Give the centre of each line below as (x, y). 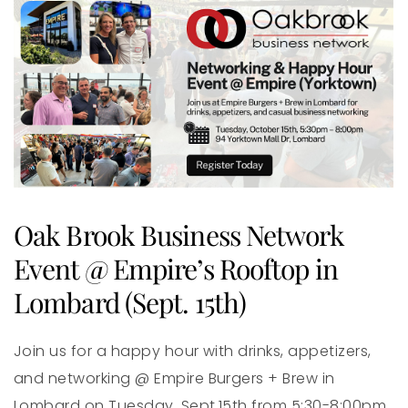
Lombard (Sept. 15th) (130, 302)
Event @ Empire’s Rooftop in (176, 268)
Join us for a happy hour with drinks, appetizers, (193, 351)
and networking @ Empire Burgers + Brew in (174, 378)
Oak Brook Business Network (179, 235)
